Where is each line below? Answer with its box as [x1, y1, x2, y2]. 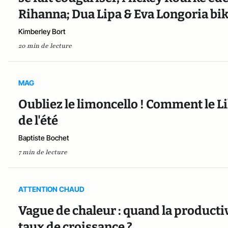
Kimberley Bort [18, 27, 66, 36]
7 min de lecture [18, 148, 67, 157]
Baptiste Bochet [18, 133, 69, 142]
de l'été [18, 113, 58, 128]
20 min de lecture [18, 42, 72, 50]
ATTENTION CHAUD [18, 185, 84, 194]
